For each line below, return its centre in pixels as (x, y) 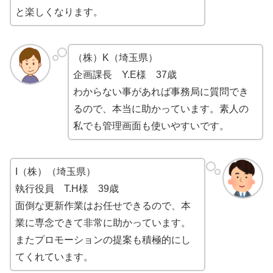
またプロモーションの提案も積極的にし (103, 240)
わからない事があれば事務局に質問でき (161, 92)
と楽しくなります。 (59, 12)
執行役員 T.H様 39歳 (67, 189)
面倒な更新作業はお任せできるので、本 (103, 206)
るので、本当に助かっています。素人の (161, 109)
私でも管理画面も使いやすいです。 (151, 126)
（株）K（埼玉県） (115, 58)
